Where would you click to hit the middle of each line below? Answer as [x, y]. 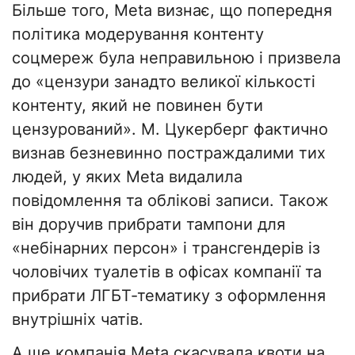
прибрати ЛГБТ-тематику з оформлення [169, 296]
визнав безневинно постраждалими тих [169, 153]
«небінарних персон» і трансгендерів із [166, 248]
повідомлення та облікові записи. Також [170, 201]
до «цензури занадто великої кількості [164, 82]
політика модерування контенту [138, 34]
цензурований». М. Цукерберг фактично [170, 130]
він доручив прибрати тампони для [149, 225]
